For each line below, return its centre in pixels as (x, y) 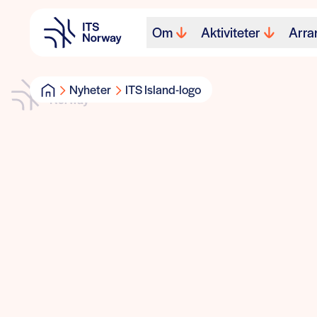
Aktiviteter (231, 32)
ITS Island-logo (163, 89)
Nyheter (90, 89)
